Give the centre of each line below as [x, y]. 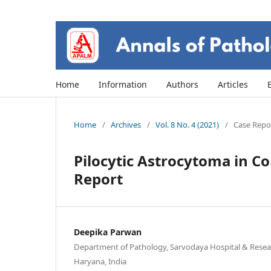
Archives [126, 124]
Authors [182, 84]
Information [123, 84]
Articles [233, 84]
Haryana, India [100, 261]
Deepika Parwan [108, 232]
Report [98, 178]
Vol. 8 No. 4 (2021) [187, 124]
